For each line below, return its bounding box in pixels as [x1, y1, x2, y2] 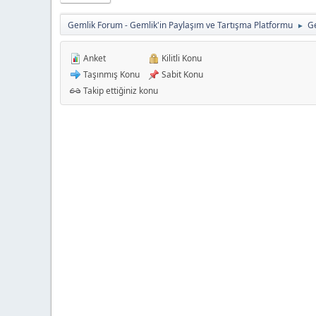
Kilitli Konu [159, 51, 202, 64]
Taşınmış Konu [81, 68, 140, 80]
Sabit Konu [159, 68, 203, 80]
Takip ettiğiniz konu [81, 84, 158, 97]
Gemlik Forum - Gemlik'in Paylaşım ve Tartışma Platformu [68, 18, 293, 31]
